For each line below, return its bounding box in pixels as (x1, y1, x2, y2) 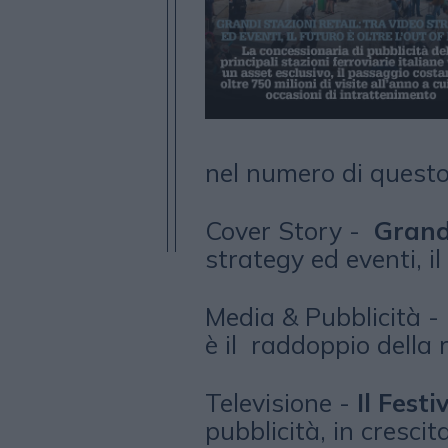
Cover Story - (204, 215, 374, 246)
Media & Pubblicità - (204, 301, 446, 332)
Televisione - (204, 387, 350, 418)
